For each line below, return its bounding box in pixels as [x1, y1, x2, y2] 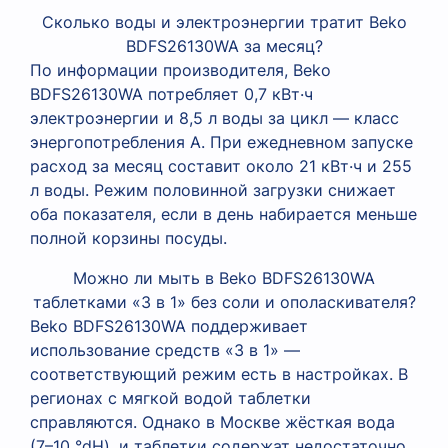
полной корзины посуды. [30, 227, 227, 248]
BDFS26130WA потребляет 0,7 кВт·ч [30, 83, 313, 104]
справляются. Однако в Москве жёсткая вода [30, 411, 395, 432]
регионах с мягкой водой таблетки [30, 387, 311, 408]
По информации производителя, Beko [30, 59, 331, 80]
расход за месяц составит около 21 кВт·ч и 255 [30, 155, 412, 176]
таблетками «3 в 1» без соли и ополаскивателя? [32, 291, 416, 312]
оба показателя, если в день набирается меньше [30, 203, 417, 224]
